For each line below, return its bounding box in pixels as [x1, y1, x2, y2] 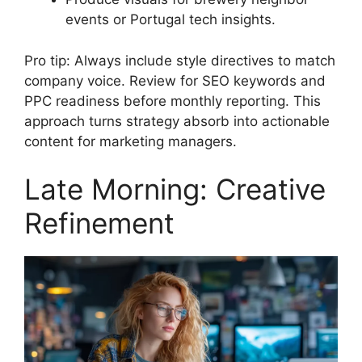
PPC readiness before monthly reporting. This [24, 92, 321, 109]
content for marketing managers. [24, 133, 237, 149]
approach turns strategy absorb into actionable [24, 112, 330, 129]
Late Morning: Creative [24, 172, 326, 206]
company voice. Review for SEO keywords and [24, 72, 326, 89]
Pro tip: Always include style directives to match [24, 52, 335, 69]
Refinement [24, 206, 175, 240]
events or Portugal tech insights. [65, 11, 276, 27]
